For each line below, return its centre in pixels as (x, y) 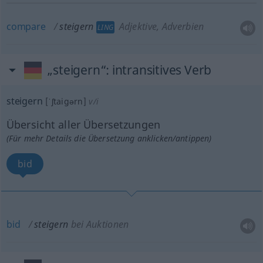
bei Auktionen (100, 224)
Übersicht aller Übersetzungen (83, 124)
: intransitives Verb (159, 70)
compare (26, 26)
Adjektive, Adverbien (160, 26)
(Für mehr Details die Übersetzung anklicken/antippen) (109, 138)
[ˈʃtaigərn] (66, 101)
